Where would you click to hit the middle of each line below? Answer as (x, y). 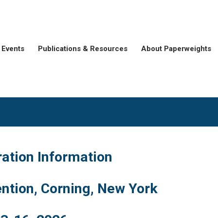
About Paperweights (176, 49)
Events (13, 49)
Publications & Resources (83, 49)
